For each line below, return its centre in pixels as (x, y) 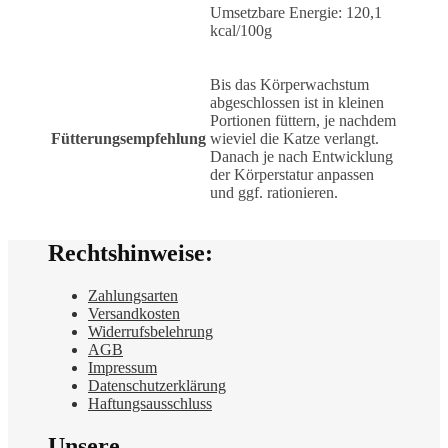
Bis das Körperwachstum (289, 84)
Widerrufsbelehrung (150, 332)
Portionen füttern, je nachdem (303, 120)
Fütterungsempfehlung (128, 138)
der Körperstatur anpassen (292, 174)
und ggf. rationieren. (274, 192)
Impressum (122, 368)
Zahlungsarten (133, 296)
